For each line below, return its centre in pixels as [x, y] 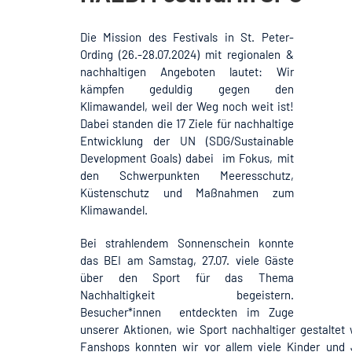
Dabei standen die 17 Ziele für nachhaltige [187, 123]
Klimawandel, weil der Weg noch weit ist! [187, 106]
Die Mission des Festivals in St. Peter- [187, 37]
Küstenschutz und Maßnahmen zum [187, 192]
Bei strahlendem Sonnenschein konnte [187, 242]
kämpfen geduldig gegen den [187, 88]
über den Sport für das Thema [187, 277]
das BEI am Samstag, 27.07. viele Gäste [187, 260]
